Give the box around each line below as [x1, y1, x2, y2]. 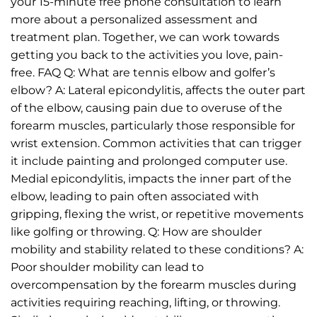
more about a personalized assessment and [11, 12, 258, 26]
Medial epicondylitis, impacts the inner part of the [11, 171, 292, 185]
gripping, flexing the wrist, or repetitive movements [11, 207, 304, 221]
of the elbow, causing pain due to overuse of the [11, 100, 282, 115]
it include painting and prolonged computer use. [11, 154, 287, 168]
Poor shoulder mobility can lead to [11, 260, 204, 274]
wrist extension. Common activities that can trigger [11, 136, 301, 150]
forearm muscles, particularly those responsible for [11, 118, 295, 132]
